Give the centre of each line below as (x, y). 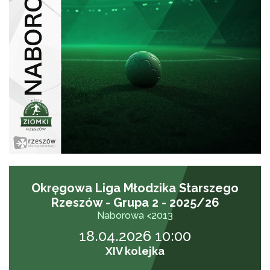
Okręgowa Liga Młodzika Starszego (135, 188)
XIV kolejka (135, 251)
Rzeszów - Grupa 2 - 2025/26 (135, 202)
